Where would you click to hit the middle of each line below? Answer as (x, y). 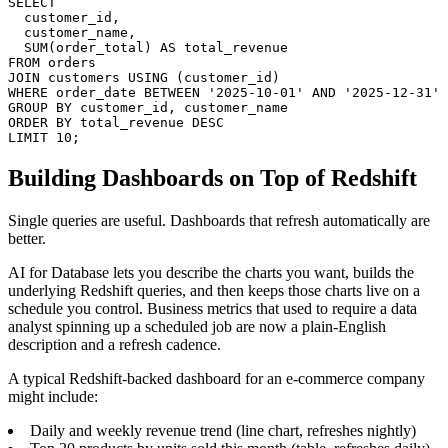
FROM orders (52, 62)
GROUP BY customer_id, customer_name (148, 107)
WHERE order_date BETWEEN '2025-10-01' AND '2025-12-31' (224, 92)
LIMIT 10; (44, 137)
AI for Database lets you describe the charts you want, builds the (211, 272)
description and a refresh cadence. (114, 344)
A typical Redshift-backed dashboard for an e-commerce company (216, 378)
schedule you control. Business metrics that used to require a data (212, 308)
